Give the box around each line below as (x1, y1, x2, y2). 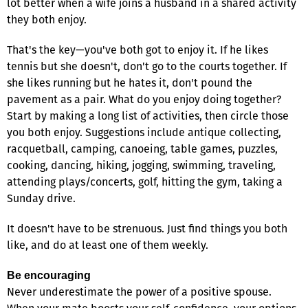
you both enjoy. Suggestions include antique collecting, (7, 124, 281, 140)
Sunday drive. (7, 190, 76, 206)
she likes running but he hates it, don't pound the (7, 74, 252, 91)
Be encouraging (7, 269, 91, 281)
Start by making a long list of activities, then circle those (7, 107, 289, 124)
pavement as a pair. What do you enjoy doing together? (7, 91, 281, 107)
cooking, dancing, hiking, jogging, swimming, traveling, (7, 157, 276, 173)
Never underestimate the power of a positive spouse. (7, 283, 272, 300)
